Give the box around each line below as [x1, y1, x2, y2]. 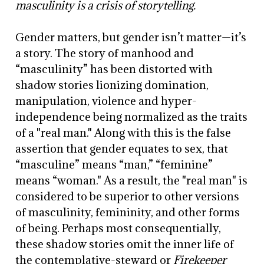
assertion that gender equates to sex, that [15, 141, 229, 156]
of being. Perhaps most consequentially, [15, 221, 222, 235]
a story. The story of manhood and [15, 46, 194, 60]
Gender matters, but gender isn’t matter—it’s [15, 30, 247, 44]
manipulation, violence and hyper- [15, 94, 197, 108]
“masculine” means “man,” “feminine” [15, 157, 213, 171]
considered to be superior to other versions [15, 189, 240, 203]
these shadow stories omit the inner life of [15, 237, 235, 251]
